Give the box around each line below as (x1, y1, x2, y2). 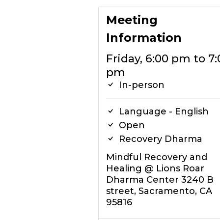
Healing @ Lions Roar (106, 163, 204, 174)
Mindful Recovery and (106, 152, 207, 163)
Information (106, 30, 182, 45)
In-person (116, 80, 165, 90)
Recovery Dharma (116, 134, 202, 144)
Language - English (116, 106, 209, 117)
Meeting (106, 13, 158, 27)
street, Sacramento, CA (106, 186, 212, 196)
